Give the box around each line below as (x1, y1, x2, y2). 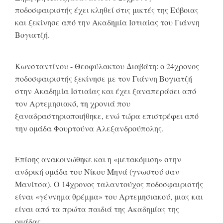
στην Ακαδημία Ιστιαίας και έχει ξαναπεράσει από (15, 85, 196, 96)
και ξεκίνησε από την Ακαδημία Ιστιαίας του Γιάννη (15, 17, 200, 28)
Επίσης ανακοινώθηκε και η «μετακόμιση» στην (15, 154, 181, 165)
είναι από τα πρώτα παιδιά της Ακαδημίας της (15, 204, 179, 215)
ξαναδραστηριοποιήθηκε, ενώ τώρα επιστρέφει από (15, 110, 199, 121)
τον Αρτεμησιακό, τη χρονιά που (15, 98, 130, 109)
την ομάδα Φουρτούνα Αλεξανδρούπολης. (15, 122, 164, 133)
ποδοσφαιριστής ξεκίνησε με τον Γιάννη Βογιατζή (15, 73, 192, 84)
